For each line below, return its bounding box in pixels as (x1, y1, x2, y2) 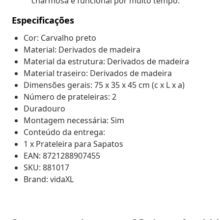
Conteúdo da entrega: (24, 126, 105, 137)
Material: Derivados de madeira (24, 44, 140, 55)
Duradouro (24, 103, 65, 114)
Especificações (12, 14, 74, 26)
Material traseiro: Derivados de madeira (24, 67, 172, 79)
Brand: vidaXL (24, 173, 74, 185)
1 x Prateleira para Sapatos (24, 138, 123, 149)
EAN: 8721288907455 (24, 150, 100, 161)
